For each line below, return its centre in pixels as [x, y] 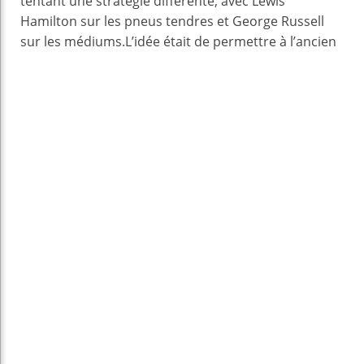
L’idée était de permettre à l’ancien [231, 41]
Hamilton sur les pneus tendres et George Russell [172, 21]
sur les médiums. [73, 41]
